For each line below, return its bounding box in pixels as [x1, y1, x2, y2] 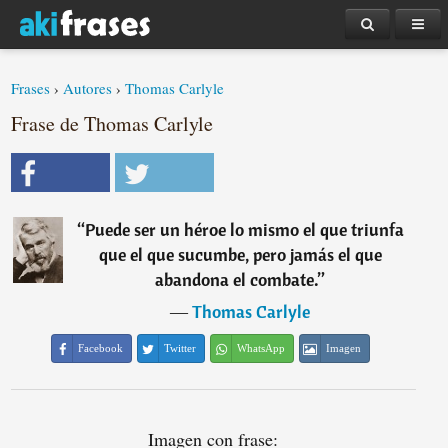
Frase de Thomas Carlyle [11, 110, 214, 137]
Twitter [164, 342, 197, 354]
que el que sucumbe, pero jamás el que [98, 243, 382, 266]
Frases [11, 78, 51, 98]
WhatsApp [237, 342, 286, 354]
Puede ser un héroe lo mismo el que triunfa [84, 218, 404, 241]
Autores [63, 78, 113, 98]
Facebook [78, 342, 124, 354]
